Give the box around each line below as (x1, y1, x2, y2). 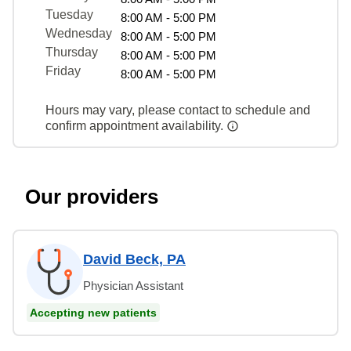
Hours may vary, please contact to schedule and (45, 103, 310, 117)
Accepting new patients (30, 306, 157, 319)
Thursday (45, 45, 98, 59)
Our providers (25, 184, 158, 208)
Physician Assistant (83, 278, 183, 292)
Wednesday (45, 26, 112, 40)
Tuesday (45, 7, 93, 21)
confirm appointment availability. (45, 118, 226, 132)
